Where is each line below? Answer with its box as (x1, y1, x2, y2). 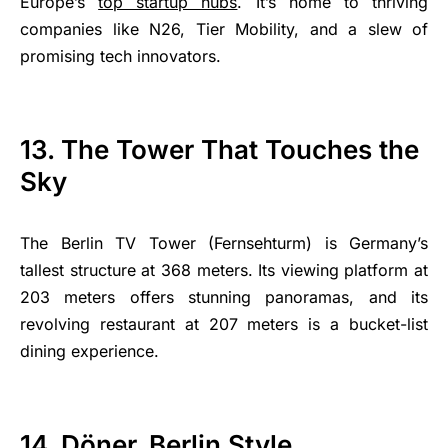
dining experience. (20, 341, 159, 361)
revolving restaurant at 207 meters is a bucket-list (20, 314, 428, 334)
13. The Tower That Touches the (20, 134, 419, 165)
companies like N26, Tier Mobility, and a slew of (20, 19, 428, 39)
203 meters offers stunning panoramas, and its (20, 287, 428, 307)
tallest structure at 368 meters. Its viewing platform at (20, 260, 428, 280)
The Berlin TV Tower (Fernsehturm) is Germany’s (20, 233, 428, 253)
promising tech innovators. (20, 46, 221, 66)
